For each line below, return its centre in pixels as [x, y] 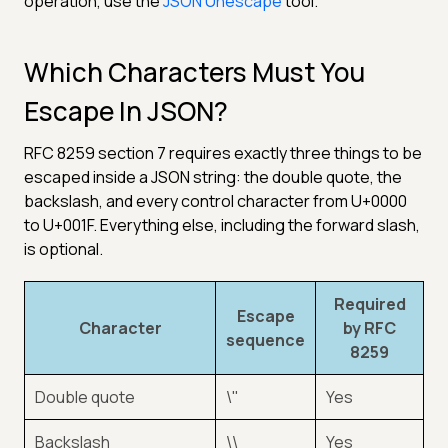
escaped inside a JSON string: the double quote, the [213, 176]
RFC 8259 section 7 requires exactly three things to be [223, 152]
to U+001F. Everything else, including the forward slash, [222, 224]
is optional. [63, 248]
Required [369, 303]
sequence [265, 339]
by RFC [369, 327]
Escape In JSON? [126, 110]
